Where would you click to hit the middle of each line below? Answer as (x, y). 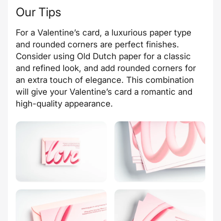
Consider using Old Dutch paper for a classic (103, 56)
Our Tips (38, 12)
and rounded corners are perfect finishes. (97, 44)
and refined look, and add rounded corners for (106, 68)
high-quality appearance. (64, 103)
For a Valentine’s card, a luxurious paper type (104, 32)
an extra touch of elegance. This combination (105, 80)
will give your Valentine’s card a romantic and (104, 92)
